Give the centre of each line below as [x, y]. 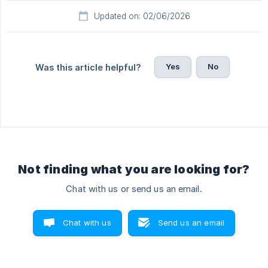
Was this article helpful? [88, 68]
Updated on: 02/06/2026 [142, 16]
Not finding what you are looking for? [134, 170]
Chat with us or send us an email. [134, 189]
